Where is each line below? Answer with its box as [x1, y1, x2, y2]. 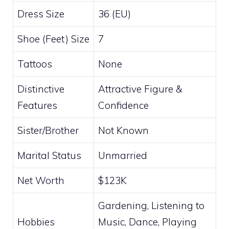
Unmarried [98, 149, 147, 162]
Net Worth [17, 174, 64, 187]
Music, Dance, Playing [98, 215, 197, 228]
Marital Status [17, 149, 81, 162]
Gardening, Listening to [98, 199, 204, 212]
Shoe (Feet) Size [17, 32, 89, 45]
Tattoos [17, 57, 52, 70]
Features [17, 99, 57, 111]
